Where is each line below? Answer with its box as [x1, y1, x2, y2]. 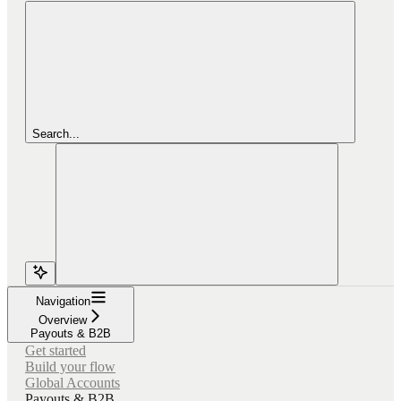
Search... [32, 126, 80, 141]
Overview [38, 312, 87, 327]
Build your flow [25, 358, 115, 374]
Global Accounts [25, 374, 120, 390]
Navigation [35, 294, 90, 308]
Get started [25, 342, 86, 358]
